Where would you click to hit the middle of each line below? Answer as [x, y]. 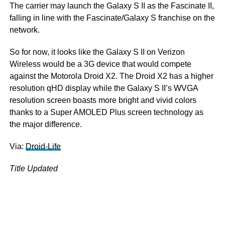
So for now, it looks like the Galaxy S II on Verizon [97, 52]
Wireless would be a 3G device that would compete [100, 64]
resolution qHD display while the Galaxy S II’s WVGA [103, 88]
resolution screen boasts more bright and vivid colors [103, 100]
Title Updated [33, 168]
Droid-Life [43, 146]
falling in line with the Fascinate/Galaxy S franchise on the [112, 18]
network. [24, 30]
